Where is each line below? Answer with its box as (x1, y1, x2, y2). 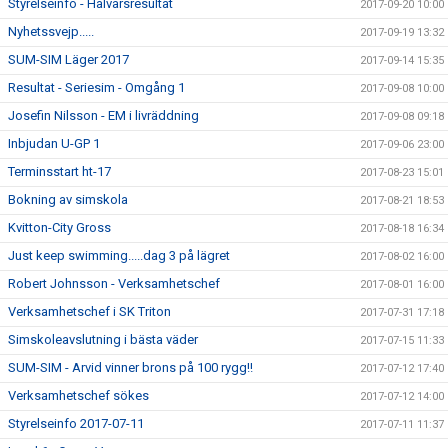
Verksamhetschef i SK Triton (8, 304, 171, 319)
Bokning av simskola (8, 192, 128, 207)
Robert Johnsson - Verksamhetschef (8, 276, 220, 291)
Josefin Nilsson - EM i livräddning (8, 108, 199, 123)
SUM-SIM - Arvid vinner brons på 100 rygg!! (8, 360, 253, 375)
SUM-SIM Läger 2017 (8, 52, 129, 67)
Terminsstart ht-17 (8, 164, 111, 179)
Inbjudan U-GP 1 (8, 136, 100, 151)
